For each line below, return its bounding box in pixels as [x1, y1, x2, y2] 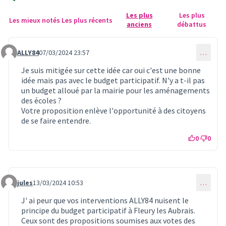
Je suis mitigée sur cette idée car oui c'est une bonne [21, 65, 201, 75]
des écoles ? [21, 95, 62, 105]
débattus [177, 19, 206, 29]
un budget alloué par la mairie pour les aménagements [21, 85, 210, 95]
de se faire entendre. [21, 115, 91, 126]
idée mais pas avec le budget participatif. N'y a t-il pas [21, 75, 205, 85]
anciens [127, 19, 152, 29]
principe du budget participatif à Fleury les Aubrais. [21, 205, 195, 215]
